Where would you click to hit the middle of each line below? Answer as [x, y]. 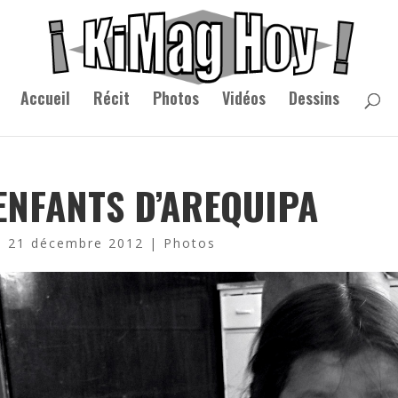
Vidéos [243, 98]
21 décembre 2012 [76, 243]
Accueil [45, 98]
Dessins [314, 98]
